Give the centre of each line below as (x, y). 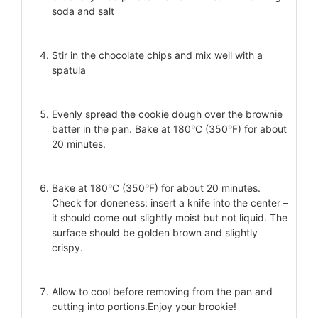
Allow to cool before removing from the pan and (162, 291)
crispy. (67, 247)
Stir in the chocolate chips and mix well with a (157, 55)
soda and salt (83, 11)
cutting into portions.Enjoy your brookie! (144, 306)
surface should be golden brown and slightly (155, 232)
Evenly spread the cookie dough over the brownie (167, 114)
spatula (69, 70)
